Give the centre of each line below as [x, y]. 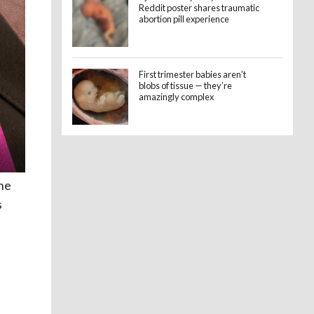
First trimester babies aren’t [192, 74]
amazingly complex [176, 97]
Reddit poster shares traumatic [199, 8]
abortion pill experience [184, 19]
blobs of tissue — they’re [185, 86]
